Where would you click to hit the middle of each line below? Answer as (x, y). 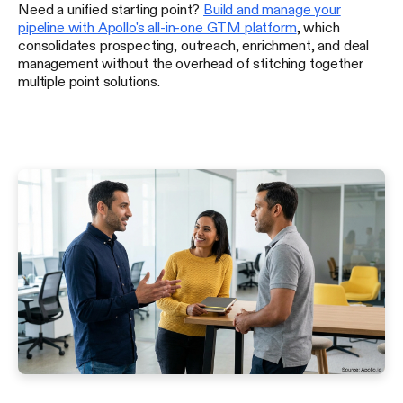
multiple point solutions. (89, 81)
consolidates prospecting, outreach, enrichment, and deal (194, 45)
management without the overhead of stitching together (191, 63)
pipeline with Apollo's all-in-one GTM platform (157, 27)
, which (318, 27)
